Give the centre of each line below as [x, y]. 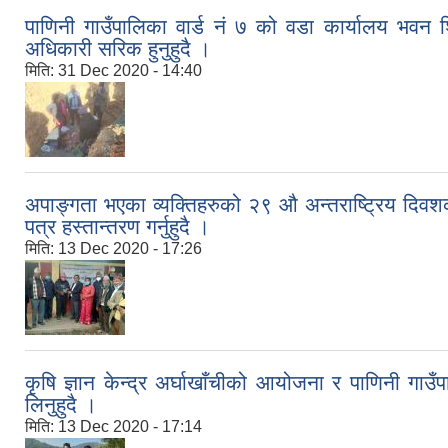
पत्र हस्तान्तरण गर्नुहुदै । [117, 227]
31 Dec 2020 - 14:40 [130, 71]
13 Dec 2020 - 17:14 [130, 427]
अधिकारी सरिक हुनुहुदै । [118, 49]
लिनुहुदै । [61, 405]
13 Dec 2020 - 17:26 [130, 249]
